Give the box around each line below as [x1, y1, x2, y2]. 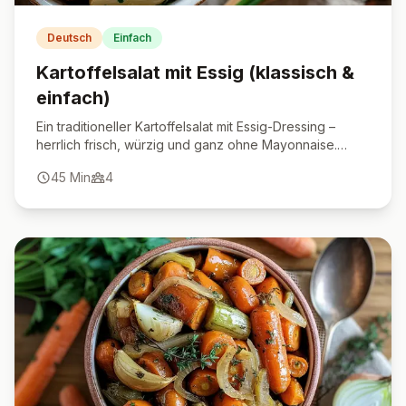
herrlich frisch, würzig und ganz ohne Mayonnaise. [36, 137, 337, 152]
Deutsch [47, 31, 92, 44]
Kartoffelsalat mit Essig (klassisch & [36, 62, 354, 83]
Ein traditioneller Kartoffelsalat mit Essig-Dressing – [36, 119, 335, 134]
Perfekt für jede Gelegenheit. [36, 155, 211, 170]
